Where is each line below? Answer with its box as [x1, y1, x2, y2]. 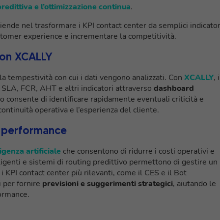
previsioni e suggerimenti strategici [42, 178, 173, 189]
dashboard [154, 82, 194, 94]
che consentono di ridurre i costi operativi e [61, 145, 215, 157]
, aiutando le [173, 178, 216, 189]
